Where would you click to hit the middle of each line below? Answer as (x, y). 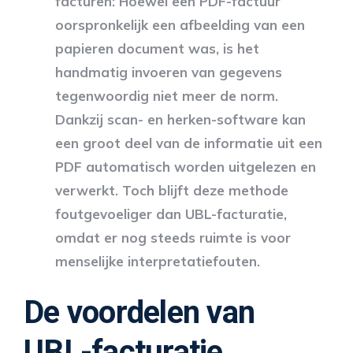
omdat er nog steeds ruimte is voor (173, 237)
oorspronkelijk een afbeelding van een (180, 24)
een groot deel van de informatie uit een (189, 143)
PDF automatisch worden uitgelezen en (186, 166)
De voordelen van (139, 312)
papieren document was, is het (157, 48)
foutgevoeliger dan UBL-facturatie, (171, 214)
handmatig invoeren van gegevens (169, 72)
